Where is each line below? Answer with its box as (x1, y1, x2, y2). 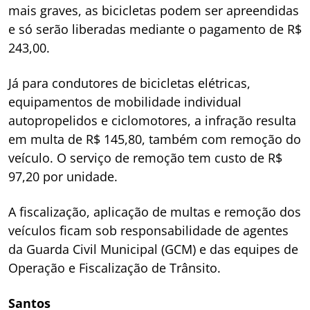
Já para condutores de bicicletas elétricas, (8, 74, 250, 91)
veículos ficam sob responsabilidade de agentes (8, 221, 289, 239)
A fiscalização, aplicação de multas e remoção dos (8, 203, 301, 220)
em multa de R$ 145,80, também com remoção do (8, 130, 301, 147)
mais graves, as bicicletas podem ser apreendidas (8, 1, 299, 19)
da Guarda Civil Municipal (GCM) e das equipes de (8, 240, 298, 257)
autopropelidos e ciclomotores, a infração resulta (8, 111, 296, 129)
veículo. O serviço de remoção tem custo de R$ (8, 149, 282, 166)
